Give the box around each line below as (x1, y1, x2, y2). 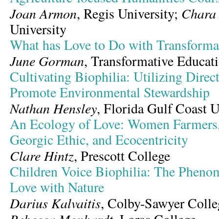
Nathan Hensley (10, 99, 97, 117)
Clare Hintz (10, 146, 74, 165)
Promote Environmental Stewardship (10, 83, 210, 101)
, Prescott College (74, 147, 170, 165)
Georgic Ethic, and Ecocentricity (10, 131, 188, 149)
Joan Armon (10, 4, 77, 22)
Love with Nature (10, 178, 104, 196)
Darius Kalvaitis (10, 194, 101, 212)
